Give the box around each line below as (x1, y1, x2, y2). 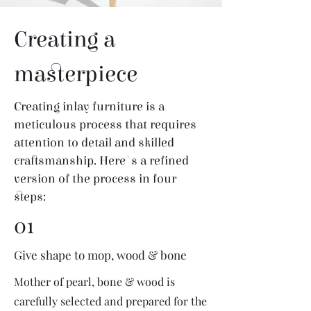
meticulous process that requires (14, 117, 196, 132)
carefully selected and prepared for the (14, 294, 207, 308)
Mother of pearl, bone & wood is (14, 274, 175, 289)
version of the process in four (14, 171, 176, 186)
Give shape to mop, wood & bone (14, 247, 190, 262)
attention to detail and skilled (14, 135, 174, 150)
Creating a (14, 26, 115, 53)
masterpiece (14, 61, 137, 87)
